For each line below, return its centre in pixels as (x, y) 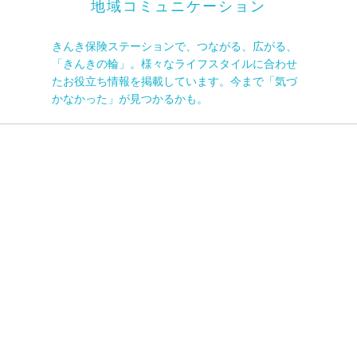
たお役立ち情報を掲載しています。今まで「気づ (175, 81)
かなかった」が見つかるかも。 (130, 98)
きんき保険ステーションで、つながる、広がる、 (175, 46)
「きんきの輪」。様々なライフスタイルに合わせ (175, 63)
